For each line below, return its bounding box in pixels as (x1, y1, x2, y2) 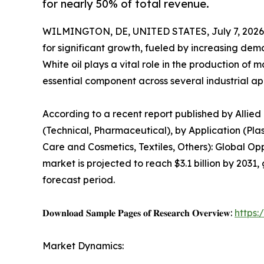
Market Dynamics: (42, 240, 124, 252)
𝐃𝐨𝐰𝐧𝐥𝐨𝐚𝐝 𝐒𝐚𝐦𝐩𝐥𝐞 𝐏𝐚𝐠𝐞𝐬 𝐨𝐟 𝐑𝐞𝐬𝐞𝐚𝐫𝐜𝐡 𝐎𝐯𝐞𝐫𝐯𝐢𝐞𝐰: (42, 207, 235, 219)
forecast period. (42, 174, 115, 186)
